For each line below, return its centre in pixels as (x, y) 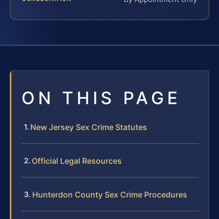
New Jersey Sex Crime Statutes (89, 127)
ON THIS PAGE (101, 98)
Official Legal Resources (77, 161)
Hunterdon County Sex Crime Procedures (110, 194)
